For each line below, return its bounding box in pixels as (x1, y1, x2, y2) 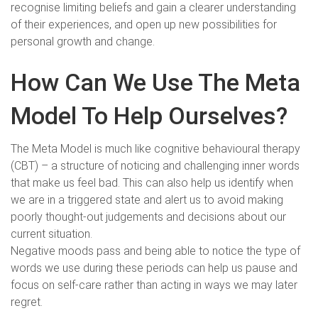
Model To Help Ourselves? (11, 101, 287, 130)
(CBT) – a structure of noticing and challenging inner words (11, 158, 300, 172)
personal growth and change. (11, 34, 155, 48)
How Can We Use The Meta (11, 67, 300, 97)
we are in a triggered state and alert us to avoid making (11, 192, 283, 207)
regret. (11, 295, 43, 309)
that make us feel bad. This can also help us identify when (11, 175, 293, 190)
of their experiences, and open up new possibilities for (11, 17, 277, 31)
